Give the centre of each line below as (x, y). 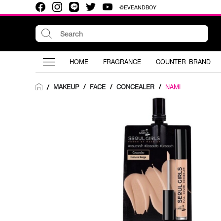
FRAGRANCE (122, 62)
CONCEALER (135, 87)
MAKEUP (66, 87)
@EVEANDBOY (138, 7)
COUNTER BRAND (183, 62)
